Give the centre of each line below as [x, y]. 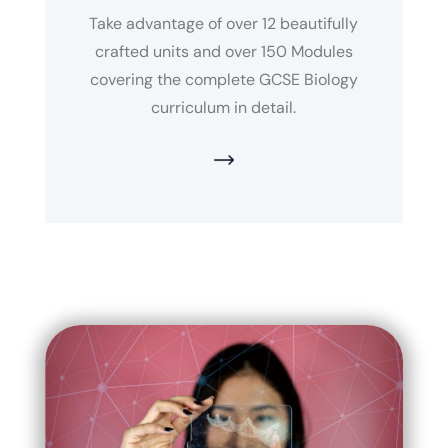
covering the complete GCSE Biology [223, 80]
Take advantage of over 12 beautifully [224, 24]
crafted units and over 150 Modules [223, 52]
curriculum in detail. [224, 108]
